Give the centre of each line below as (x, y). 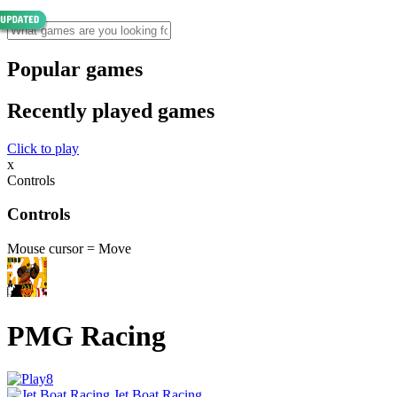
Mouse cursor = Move (69, 249)
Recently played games (111, 110)
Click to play (43, 148)
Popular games (75, 69)
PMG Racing (86, 335)
